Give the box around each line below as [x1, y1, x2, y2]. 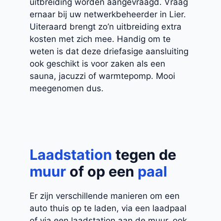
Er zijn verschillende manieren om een [30, 191, 180, 201]
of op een [66, 163, 138, 181]
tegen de [115, 146, 176, 164]
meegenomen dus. [30, 83, 104, 93]
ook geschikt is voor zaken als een [30, 58, 165, 69]
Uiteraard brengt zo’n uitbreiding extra [30, 21, 182, 32]
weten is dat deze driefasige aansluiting [30, 46, 188, 56]
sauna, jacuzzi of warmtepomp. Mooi [30, 71, 175, 81]
